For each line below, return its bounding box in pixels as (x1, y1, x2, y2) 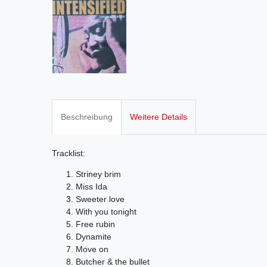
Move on (76, 244, 108, 254)
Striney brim (76, 169, 121, 179)
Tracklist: (52, 148, 85, 159)
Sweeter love (76, 194, 125, 204)
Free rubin (76, 219, 115, 229)
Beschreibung (61, 111, 113, 122)
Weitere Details (130, 111, 187, 122)
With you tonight (76, 207, 136, 217)
